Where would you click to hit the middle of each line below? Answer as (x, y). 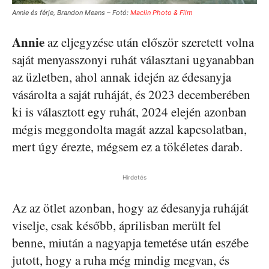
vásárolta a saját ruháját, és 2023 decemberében (131, 95)
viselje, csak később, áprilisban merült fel (116, 225)
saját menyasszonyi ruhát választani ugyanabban (133, 60)
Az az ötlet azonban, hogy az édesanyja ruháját (130, 208)
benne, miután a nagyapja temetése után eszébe (130, 243)
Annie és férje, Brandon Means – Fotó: (71, 13)
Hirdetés (134, 177)
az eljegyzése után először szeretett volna (149, 42)
